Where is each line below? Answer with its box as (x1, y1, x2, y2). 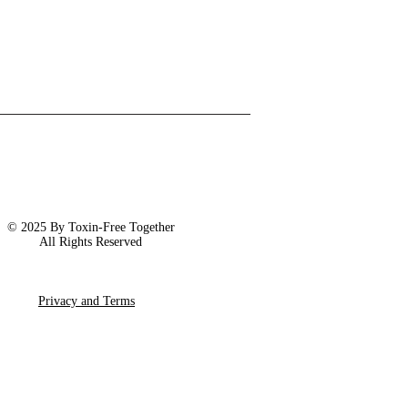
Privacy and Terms (38, 294, 135, 308)
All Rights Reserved (39, 235, 142, 249)
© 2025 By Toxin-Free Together (6, 220, 175, 234)
